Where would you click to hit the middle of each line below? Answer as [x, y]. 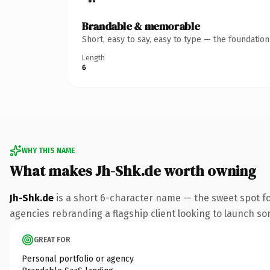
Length [93, 58]
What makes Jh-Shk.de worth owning [133, 171]
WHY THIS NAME [48, 150]
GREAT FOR [52, 240]
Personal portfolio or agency [78, 259]
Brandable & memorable [141, 26]
